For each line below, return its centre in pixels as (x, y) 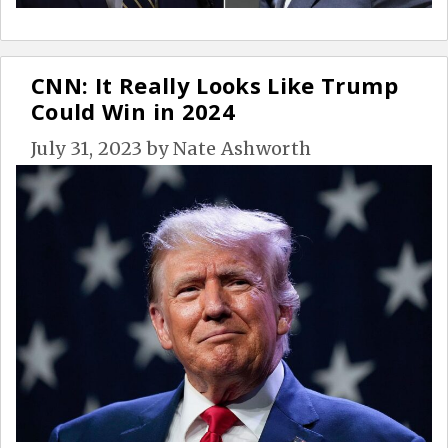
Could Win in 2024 (133, 110)
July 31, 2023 (87, 148)
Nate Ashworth (242, 148)
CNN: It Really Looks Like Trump (214, 84)
